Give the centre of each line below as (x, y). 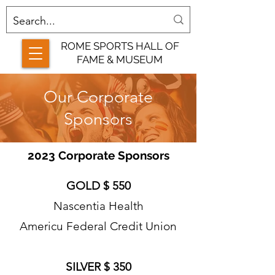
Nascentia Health (98, 206)
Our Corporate (98, 97)
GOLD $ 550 (98, 186)
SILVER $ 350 (98, 267)
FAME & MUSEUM (120, 60)
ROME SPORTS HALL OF (120, 46)
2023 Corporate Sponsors (98, 155)
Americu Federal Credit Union (98, 226)
